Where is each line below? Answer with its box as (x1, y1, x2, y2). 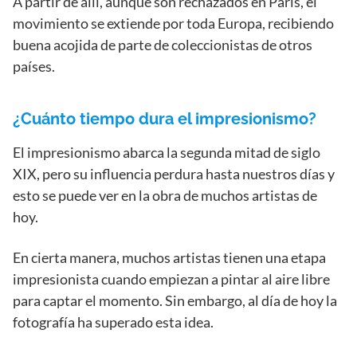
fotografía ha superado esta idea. (13, 312, 214, 331)
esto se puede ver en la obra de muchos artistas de (13, 186, 317, 204)
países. (13, 57, 55, 75)
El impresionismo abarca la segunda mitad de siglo (13, 143, 320, 161)
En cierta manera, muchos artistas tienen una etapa (13, 248, 326, 266)
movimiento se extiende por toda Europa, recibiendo (13, 14, 334, 32)
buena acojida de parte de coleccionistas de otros (13, 35, 312, 53)
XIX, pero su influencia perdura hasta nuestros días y (13, 164, 335, 182)
